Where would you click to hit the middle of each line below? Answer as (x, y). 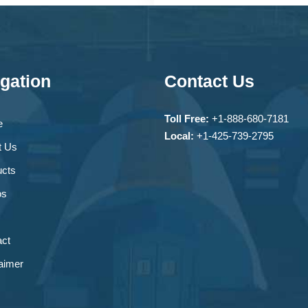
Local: (179, 136)
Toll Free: (187, 119)
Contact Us (209, 81)
